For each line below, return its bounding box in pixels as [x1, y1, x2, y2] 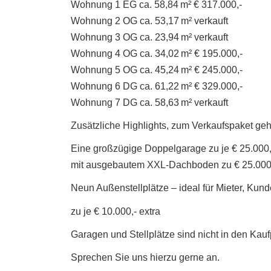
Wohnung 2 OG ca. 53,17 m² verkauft [71, 15, 228, 26]
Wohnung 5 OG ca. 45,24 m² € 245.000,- [71, 64, 243, 75]
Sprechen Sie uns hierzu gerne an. [71, 252, 220, 263]
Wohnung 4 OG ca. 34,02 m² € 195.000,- [71, 48, 243, 59]
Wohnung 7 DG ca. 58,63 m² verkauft [71, 97, 228, 108]
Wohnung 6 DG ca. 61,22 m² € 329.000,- [71, 80, 243, 91]
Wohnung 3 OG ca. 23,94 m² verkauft [71, 31, 228, 42]
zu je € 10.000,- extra [71, 206, 160, 217]
